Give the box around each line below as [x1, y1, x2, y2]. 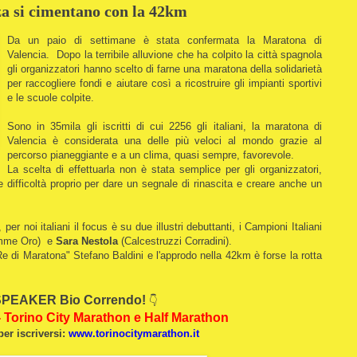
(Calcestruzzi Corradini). [118, 234, 235, 247]
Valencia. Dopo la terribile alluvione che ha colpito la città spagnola [7, 48, 322, 61]
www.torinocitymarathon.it [68, 327, 199, 339]
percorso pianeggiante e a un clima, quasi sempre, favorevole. [7, 148, 295, 161]
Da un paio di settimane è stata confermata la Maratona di [7, 33, 322, 46]
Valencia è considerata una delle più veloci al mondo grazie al [7, 134, 322, 147]
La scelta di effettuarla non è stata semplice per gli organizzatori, [7, 163, 322, 175]
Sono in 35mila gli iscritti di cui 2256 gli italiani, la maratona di [7, 120, 322, 132]
